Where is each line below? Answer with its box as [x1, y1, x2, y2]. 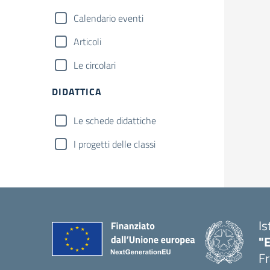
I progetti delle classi [74, 137, 155, 151]
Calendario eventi [74, 11, 143, 25]
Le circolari [74, 58, 116, 72]
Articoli [74, 34, 101, 49]
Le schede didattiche [74, 113, 156, 128]
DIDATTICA [52, 84, 102, 99]
